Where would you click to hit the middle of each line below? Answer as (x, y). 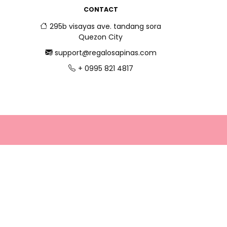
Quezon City (101, 37)
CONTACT (101, 9)
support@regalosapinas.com (105, 52)
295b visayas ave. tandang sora (105, 26)
